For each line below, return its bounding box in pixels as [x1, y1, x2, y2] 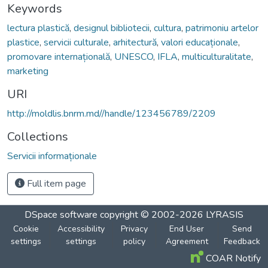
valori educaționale [161, 35, 238, 49]
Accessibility [57, 223, 105, 234]
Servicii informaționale [7, 149, 97, 163]
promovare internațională [7, 50, 110, 63]
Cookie [13, 223, 39, 234]
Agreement [165, 235, 208, 247]
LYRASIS [206, 208, 243, 221]
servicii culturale [44, 35, 109, 49]
